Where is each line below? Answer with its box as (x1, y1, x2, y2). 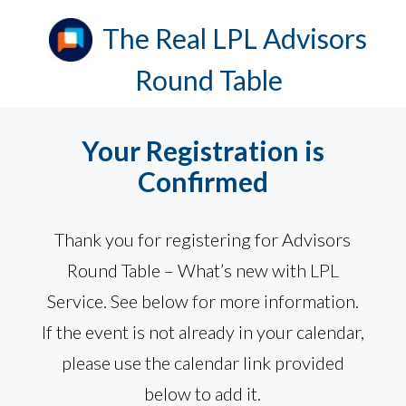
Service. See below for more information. (46, 290, 359, 313)
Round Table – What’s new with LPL (66, 259, 339, 282)
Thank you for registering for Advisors (54, 228, 352, 251)
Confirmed (137, 165, 268, 198)
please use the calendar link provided (61, 352, 344, 374)
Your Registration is (81, 134, 324, 168)
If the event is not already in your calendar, (41, 321, 364, 343)
